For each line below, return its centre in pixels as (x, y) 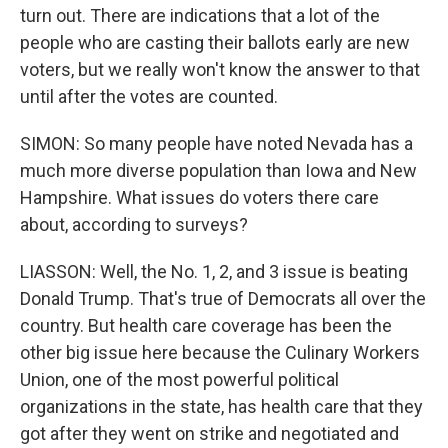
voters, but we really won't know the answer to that (220, 69)
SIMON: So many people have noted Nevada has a (216, 143)
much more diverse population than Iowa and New (218, 170)
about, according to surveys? (134, 224)
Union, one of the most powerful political (179, 379)
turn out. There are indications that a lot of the (200, 15)
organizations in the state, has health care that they (221, 406)
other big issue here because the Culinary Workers (220, 352)
